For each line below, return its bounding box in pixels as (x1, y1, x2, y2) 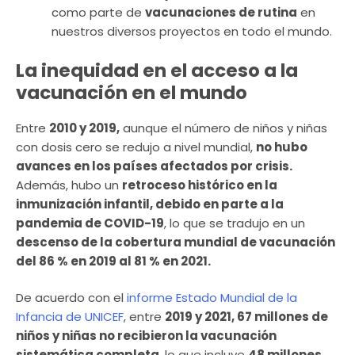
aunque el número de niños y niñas (120, 119, 327, 136)
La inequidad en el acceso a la (16, 57, 298, 83)
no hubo (256, 138, 307, 155)
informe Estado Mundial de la (127, 289, 297, 307)
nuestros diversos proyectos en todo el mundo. (52, 23, 335, 40)
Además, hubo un (16, 176, 122, 193)
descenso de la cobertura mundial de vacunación (16, 233, 335, 250)
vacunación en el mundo (16, 79, 247, 105)
